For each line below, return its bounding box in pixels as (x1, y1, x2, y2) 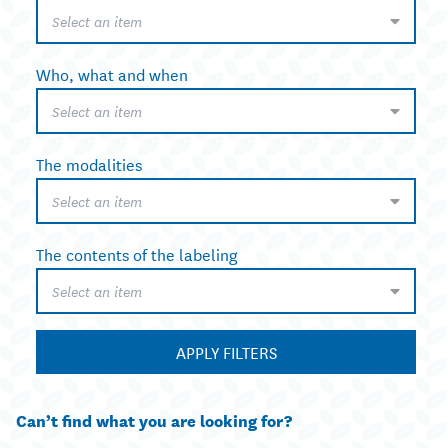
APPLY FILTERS (175, 339, 277, 365)
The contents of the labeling (36, 241, 238, 267)
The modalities (36, 151, 142, 177)
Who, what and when (36, 61, 188, 87)
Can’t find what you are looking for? (16, 407, 292, 433)
